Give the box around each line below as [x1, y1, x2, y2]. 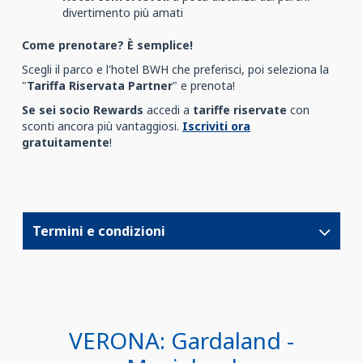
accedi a [147, 102, 193, 117]
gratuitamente [22, 135, 109, 150]
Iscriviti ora [182, 118, 250, 134]
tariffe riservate [193, 102, 287, 117]
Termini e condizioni [32, 222, 165, 240]
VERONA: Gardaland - [69, 325, 294, 356]
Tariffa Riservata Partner [27, 78, 173, 93]
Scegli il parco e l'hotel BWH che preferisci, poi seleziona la [22, 62, 329, 77]
